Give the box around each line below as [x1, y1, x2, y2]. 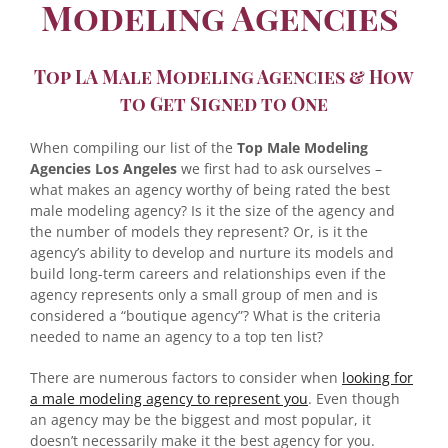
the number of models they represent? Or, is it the [30, 222, 368, 242]
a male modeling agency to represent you [30, 389, 308, 409]
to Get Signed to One [120, 91, 328, 116]
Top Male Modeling [237, 138, 368, 158]
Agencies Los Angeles [30, 159, 177, 179]
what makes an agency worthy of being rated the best [30, 180, 390, 200]
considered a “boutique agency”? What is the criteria [30, 306, 381, 326]
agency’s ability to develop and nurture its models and [30, 243, 394, 263]
